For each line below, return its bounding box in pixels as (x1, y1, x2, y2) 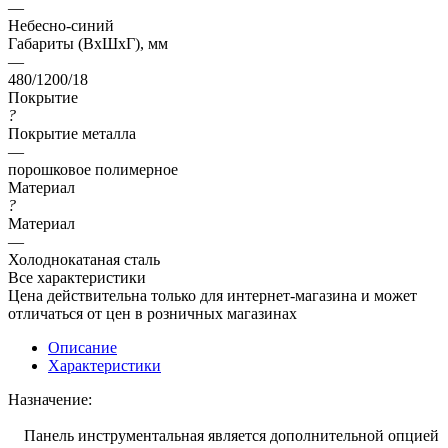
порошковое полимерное (8, 160, 178, 178)
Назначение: (8, 390, 92, 408)
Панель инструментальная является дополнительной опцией (8, 426, 439, 444)
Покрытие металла (8, 124, 136, 142)
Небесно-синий (8, 16, 114, 34)
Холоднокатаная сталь (8, 250, 160, 268)
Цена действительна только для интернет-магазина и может (8, 286, 417, 304)
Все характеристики (8, 268, 146, 286)
